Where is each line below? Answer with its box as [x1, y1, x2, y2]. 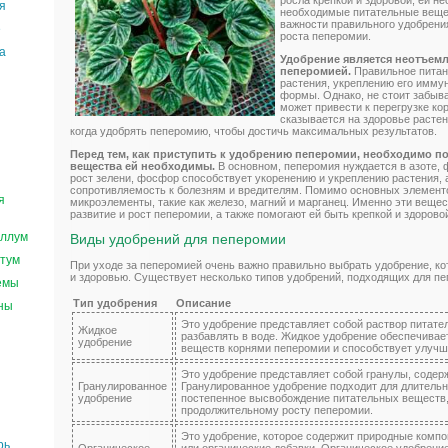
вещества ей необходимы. [70, 160, 215, 172]
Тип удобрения [73, 296, 157, 309]
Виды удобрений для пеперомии [70, 231, 286, 247]
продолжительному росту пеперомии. [181, 403, 373, 416]
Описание [176, 296, 231, 309]
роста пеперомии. [280, 30, 371, 42]
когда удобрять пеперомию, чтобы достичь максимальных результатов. [70, 125, 437, 137]
